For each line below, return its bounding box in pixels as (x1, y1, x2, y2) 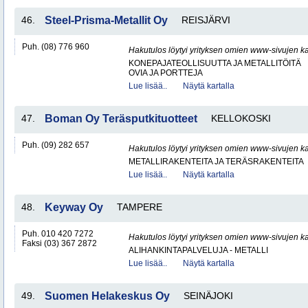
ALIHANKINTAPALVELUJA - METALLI (129, 245, 268, 255)
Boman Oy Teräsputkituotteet (45, 113, 197, 124)
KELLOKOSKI (211, 113, 271, 124)
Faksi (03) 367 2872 (22, 239, 97, 248)
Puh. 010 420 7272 (22, 229, 93, 239)
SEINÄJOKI (184, 290, 233, 301)
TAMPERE (117, 201, 162, 212)
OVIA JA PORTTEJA (129, 68, 203, 78)
